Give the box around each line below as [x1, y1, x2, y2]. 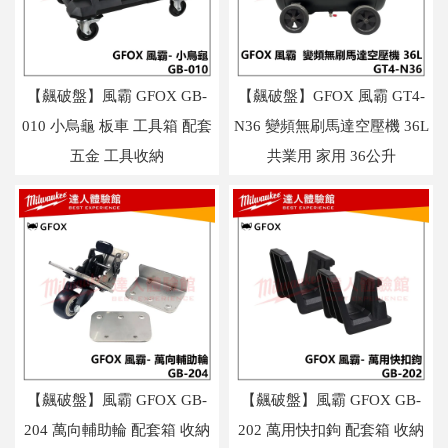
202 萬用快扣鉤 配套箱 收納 [238, 422, 424, 439]
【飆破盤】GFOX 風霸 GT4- [237, 88, 425, 105]
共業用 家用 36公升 [266, 148, 396, 165]
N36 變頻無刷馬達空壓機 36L [233, 118, 429, 135]
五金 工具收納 [70, 148, 164, 165]
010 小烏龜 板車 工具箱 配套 [22, 118, 212, 135]
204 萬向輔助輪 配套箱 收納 [24, 422, 210, 439]
